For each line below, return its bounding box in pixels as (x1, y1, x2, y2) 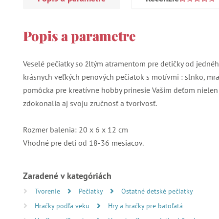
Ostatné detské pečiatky (121, 186, 193, 196)
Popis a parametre (23, 26, 136, 44)
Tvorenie (35, 186, 62, 196)
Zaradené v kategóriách (23, 170, 111, 181)
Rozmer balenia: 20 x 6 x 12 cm (23, 124, 128, 134)
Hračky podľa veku (35, 201, 91, 210)
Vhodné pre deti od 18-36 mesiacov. (23, 137, 144, 148)
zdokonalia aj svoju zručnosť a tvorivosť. (23, 98, 157, 108)
